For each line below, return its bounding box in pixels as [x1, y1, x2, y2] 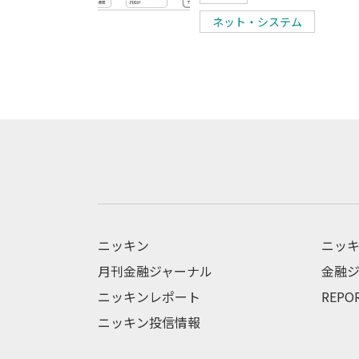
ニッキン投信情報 [98, 312, 200, 332]
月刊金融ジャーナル [98, 260, 212, 280]
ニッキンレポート [98, 286, 200, 306]
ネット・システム [212, 13, 302, 30]
